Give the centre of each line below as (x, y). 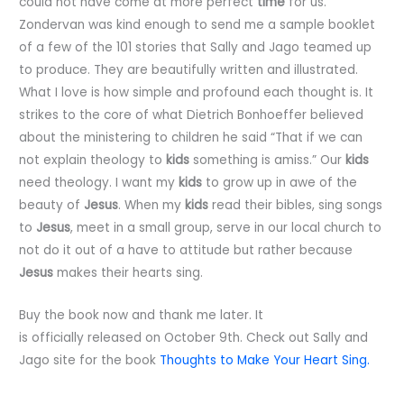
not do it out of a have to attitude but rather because (186, 250)
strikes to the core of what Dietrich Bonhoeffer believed (192, 115)
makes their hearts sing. (129, 272)
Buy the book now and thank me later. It (142, 315)
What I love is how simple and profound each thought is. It (197, 92)
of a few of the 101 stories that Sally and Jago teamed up (196, 47)
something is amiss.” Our (268, 160)
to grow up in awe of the (280, 182)
